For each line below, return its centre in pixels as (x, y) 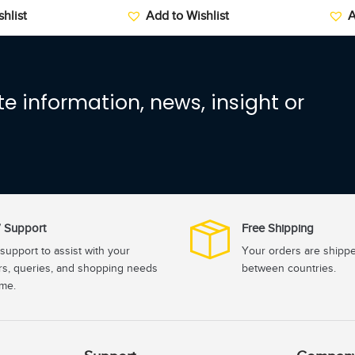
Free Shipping (278, 229)
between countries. (289, 269)
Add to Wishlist (187, 16)
